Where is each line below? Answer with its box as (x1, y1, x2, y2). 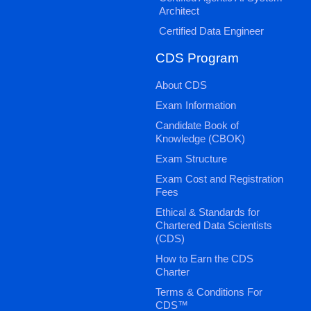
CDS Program (155, 50, 239, 65)
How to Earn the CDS (155, 252, 253, 264)
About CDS (155, 78, 207, 91)
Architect (159, 4, 199, 17)
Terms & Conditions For (155, 285, 262, 298)
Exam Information (155, 99, 236, 111)
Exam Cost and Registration (155, 172, 283, 185)
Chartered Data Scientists (155, 219, 272, 231)
